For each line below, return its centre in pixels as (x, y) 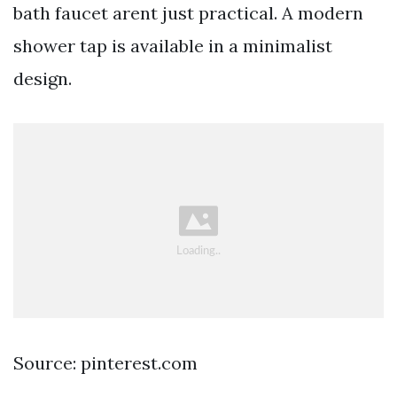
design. (43, 78)
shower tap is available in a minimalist (173, 45)
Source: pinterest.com (105, 363)
